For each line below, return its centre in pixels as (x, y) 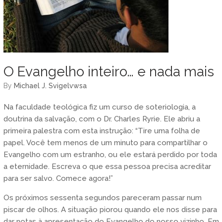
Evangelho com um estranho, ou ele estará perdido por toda (110, 154)
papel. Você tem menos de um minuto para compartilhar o (105, 142)
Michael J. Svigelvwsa (50, 85)
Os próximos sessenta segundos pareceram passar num (102, 197)
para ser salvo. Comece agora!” (58, 178)
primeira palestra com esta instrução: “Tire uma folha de (102, 131)
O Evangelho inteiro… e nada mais (109, 71)
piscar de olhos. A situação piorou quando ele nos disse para (110, 209)
